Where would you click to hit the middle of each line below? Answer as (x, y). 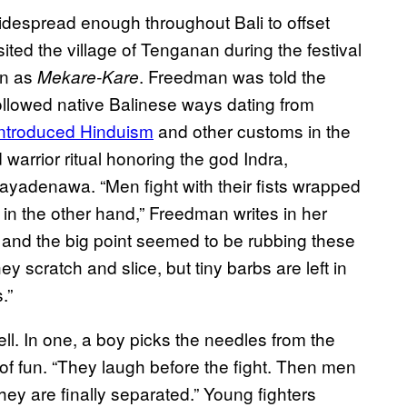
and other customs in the (252, 131)
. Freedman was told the (233, 76)
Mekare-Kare (88, 77)
